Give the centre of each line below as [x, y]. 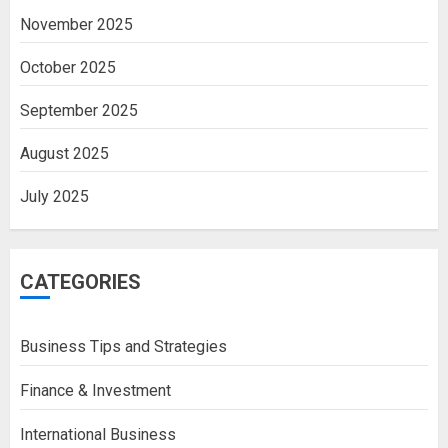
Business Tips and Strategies [123, 347]
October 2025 [68, 68]
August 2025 [64, 154]
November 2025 [76, 25]
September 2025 [79, 111]
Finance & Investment [95, 391]
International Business [98, 435]
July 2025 [54, 197]
